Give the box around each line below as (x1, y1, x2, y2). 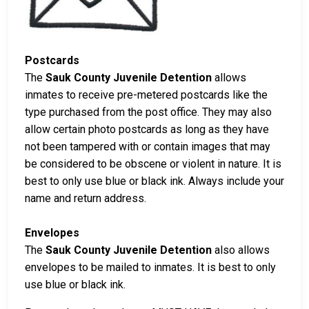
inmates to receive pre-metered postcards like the (25, 88, 268, 101)
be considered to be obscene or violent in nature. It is (25, 157, 281, 170)
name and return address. (25, 191, 146, 205)
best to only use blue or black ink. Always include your (25, 174, 284, 188)
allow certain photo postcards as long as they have (25, 122, 269, 136)
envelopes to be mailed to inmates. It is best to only (25, 260, 276, 274)
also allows (212, 243, 270, 257)
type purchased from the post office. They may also (25, 105, 272, 119)
